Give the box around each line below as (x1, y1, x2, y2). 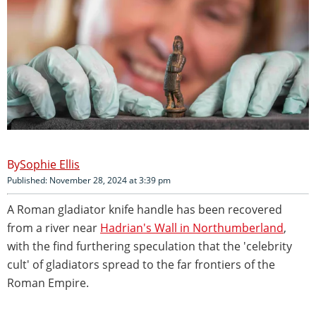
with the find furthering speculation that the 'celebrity (7, 238, 292, 254)
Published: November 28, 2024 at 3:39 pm (7, 174, 171, 186)
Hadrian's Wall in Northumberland (100, 219, 284, 236)
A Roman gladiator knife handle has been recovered (7, 201, 282, 217)
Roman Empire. (7, 274, 89, 291)
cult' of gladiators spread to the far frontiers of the (7, 256, 275, 272)
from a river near (7, 219, 100, 236)
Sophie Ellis (20, 156, 80, 172)
